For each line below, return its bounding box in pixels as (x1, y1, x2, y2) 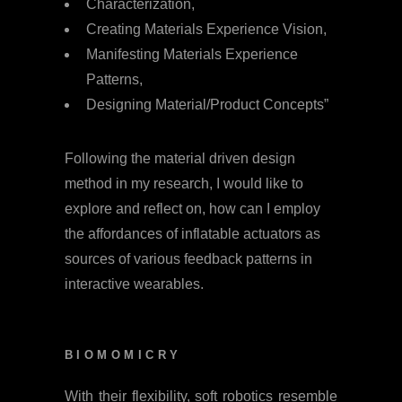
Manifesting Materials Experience (86, 46, 298, 62)
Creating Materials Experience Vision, (86, 21, 327, 37)
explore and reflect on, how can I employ (65, 200, 320, 216)
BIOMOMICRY (65, 348, 182, 363)
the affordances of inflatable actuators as (65, 225, 320, 241)
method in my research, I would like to (65, 175, 303, 191)
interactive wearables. (65, 275, 204, 292)
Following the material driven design (65, 150, 295, 166)
